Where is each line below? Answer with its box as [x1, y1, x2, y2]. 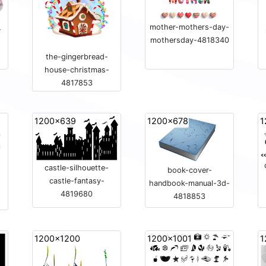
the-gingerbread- [45, 52, 108, 61]
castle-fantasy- [49, 176, 104, 185]
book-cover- [167, 166, 212, 175]
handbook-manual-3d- [149, 179, 230, 188]
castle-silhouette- [45, 163, 109, 172]
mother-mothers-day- [150, 22, 229, 31]
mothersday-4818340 [150, 35, 229, 45]
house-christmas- [44, 65, 109, 74]
